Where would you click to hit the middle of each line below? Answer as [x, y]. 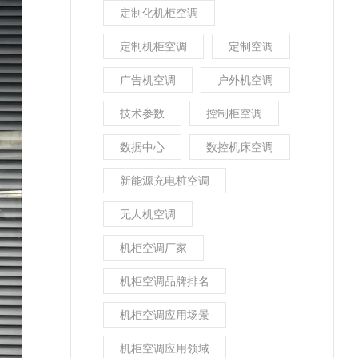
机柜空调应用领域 [165, 348]
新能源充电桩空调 [165, 180]
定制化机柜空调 [159, 12]
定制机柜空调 [153, 46]
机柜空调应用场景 [165, 314]
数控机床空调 [240, 147]
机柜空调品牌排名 [165, 281]
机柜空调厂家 [153, 247]
